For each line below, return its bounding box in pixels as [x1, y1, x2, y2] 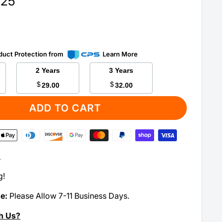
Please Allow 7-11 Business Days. [9, 190, 130, 201]
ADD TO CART [29, 102, 101, 114]
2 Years [42, 66, 60, 75]
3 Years [115, 66, 134, 75]
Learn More [103, 50, 138, 58]
